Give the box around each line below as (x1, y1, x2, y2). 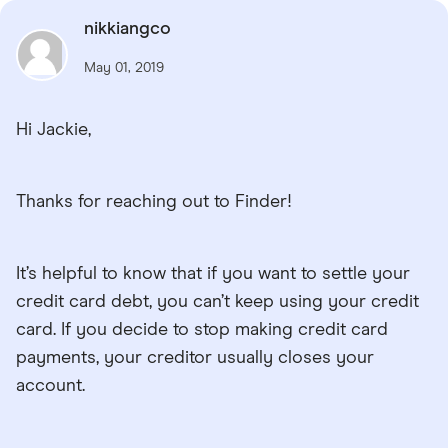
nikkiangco (84, 20, 171, 39)
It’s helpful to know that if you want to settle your (16, 265, 410, 284)
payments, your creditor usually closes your (16, 349, 374, 368)
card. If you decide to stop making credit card (16, 321, 388, 340)
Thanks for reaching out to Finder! (16, 193, 292, 212)
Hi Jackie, (16, 121, 91, 140)
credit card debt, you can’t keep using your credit (16, 293, 419, 312)
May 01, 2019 (84, 61, 164, 76)
